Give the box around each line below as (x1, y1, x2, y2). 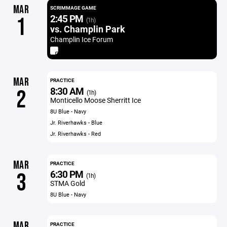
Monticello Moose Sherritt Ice (50, 95, 141, 105)
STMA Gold (50, 178, 85, 188)
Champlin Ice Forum (50, 34, 113, 44)
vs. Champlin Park (50, 23, 125, 35)
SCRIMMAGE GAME (50, 4, 96, 11)
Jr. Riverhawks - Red (50, 130, 101, 137)
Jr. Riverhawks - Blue (50, 119, 102, 126)
